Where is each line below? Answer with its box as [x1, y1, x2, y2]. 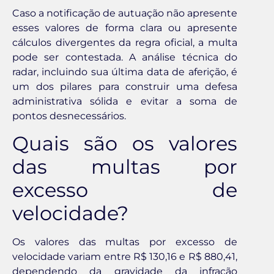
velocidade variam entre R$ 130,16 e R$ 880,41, [12, 251, 237, 263]
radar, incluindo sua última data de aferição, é [12, 65, 237, 78]
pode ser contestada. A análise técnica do [12, 51, 237, 63]
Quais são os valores [12, 131, 237, 156]
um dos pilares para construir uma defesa [12, 80, 237, 92]
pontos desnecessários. [12, 109, 126, 122]
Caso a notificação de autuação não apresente [12, 7, 237, 19]
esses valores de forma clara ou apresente [12, 21, 237, 34]
